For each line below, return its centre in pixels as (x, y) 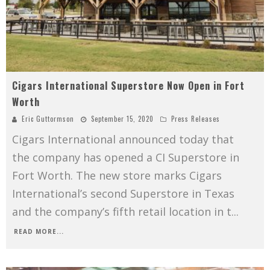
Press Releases (196, 119)
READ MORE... (39, 232)
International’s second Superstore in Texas (123, 194)
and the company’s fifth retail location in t (122, 212)
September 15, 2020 (122, 119)
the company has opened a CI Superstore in (126, 158)
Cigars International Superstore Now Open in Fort (128, 86)
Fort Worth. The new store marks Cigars (117, 176)
